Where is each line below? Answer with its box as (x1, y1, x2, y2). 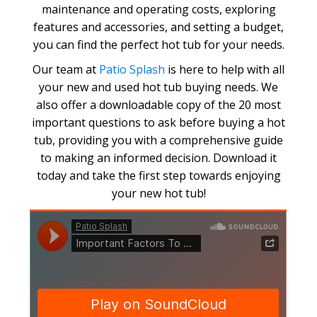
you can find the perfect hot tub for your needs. (33, 36, 284, 52)
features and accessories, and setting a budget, (33, 18, 284, 35)
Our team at (33, 61, 99, 77)
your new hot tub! (111, 185, 206, 201)
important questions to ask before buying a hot (32, 114, 285, 130)
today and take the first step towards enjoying (36, 167, 281, 183)
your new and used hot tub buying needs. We (39, 79, 278, 95)
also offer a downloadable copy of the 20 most (36, 96, 281, 113)
